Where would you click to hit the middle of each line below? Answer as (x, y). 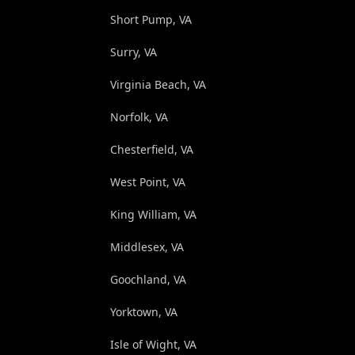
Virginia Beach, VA (158, 84)
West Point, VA (147, 181)
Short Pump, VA (151, 19)
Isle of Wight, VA (153, 344)
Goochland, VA (148, 279)
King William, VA (153, 214)
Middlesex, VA (147, 246)
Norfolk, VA (139, 116)
